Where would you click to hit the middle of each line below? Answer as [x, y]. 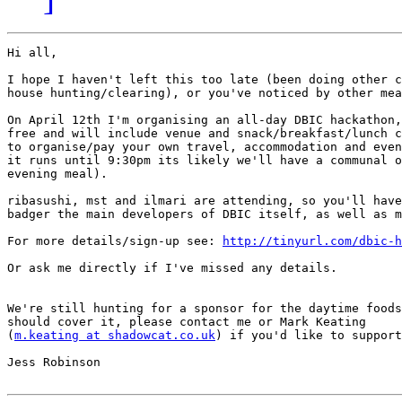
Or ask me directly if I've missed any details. [172, 268]
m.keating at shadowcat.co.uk [115, 336]
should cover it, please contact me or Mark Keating [194, 322]
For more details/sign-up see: [115, 241]
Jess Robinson [54, 363]
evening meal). [57, 174]
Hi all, [32, 53]
